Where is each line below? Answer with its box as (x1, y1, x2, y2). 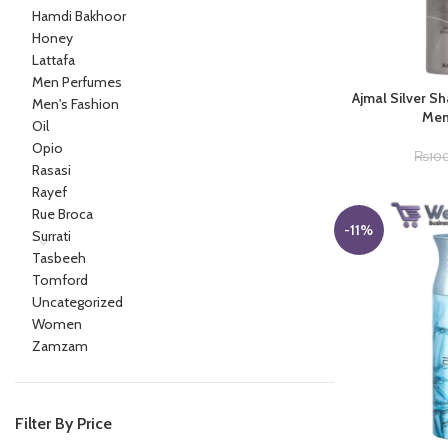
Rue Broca (32, 205, 93, 223)
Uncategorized (32, 293, 123, 311)
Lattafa (32, 51, 75, 69)
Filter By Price (15, 414, 112, 433)
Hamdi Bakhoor (32, 7, 126, 25)
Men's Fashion (32, 95, 119, 113)
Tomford (32, 271, 88, 289)
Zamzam (32, 337, 88, 355)
